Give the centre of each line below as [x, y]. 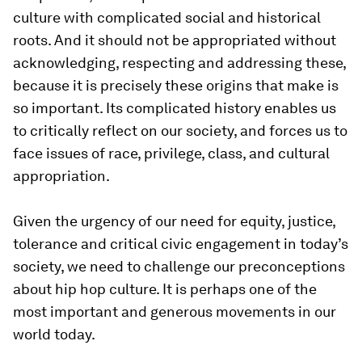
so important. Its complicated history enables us [175, 108]
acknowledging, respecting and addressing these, [179, 63]
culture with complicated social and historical [167, 17]
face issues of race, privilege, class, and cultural [171, 153]
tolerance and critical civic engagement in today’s [181, 244]
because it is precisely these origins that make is [176, 85]
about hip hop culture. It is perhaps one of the [165, 289]
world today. [54, 334]
